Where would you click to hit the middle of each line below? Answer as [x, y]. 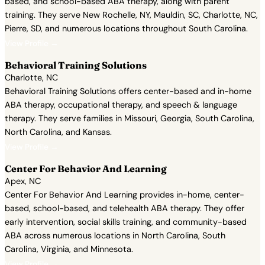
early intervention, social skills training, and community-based [126, 222]
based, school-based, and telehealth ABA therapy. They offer [125, 208]
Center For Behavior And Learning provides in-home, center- [125, 195]
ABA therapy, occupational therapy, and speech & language [121, 105]
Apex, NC [23, 181]
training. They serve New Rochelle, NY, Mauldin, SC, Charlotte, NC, [131, 15]
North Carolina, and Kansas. [58, 132]
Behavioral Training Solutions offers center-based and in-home [128, 91]
